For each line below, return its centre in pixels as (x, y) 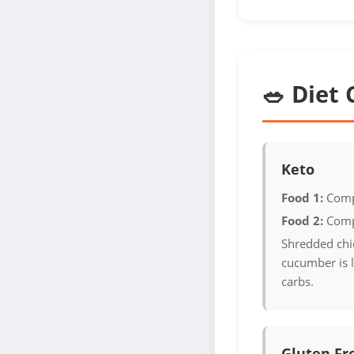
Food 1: (302, 198)
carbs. (298, 281)
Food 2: (302, 220)
